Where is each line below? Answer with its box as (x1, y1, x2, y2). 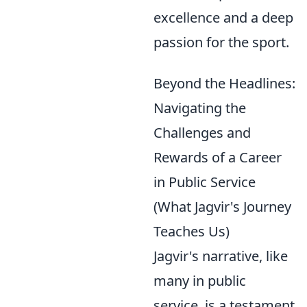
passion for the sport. (153, 33, 289, 51)
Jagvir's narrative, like (153, 247, 288, 265)
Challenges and (153, 123, 251, 142)
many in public (153, 271, 246, 290)
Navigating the (153, 99, 246, 117)
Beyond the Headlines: (153, 74, 295, 93)
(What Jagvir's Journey (153, 197, 291, 216)
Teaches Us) (153, 222, 230, 241)
